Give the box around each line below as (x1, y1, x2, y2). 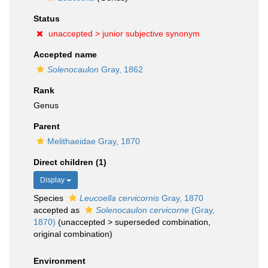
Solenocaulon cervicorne (96, 205, 189, 215)
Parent (33, 121, 60, 131)
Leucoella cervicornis (80, 193, 159, 203)
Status (33, 14, 60, 23)
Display (40, 176, 66, 184)
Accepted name (33, 50, 97, 59)
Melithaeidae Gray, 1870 (47, 136, 140, 146)
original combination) (33, 229, 112, 239)
